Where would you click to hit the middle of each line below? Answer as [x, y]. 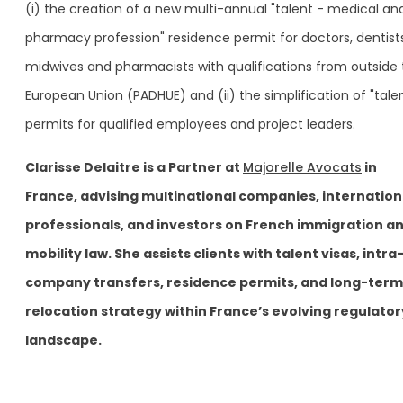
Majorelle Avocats [302, 167]
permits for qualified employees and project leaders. [190, 124]
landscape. [63, 340]
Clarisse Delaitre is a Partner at [134, 167]
